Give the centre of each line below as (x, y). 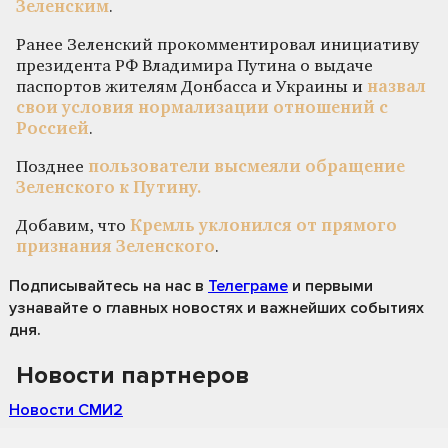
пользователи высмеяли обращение (246, 167)
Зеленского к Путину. (108, 188)
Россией (52, 129)
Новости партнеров (132, 375)
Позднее (52, 167)
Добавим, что (73, 226)
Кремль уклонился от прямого (263, 226)
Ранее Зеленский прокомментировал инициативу (217, 45)
